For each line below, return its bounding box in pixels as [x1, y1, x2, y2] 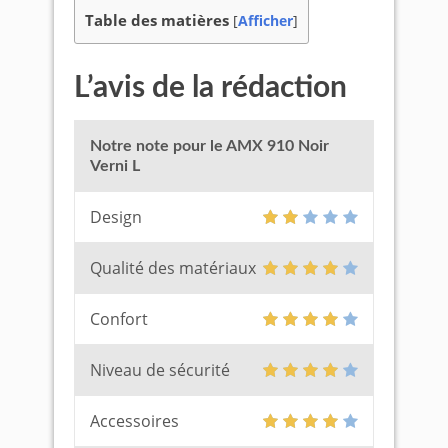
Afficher [238, 11, 293, 30]
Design [90, 206, 142, 228]
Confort [90, 308, 148, 330]
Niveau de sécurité [90, 359, 230, 381]
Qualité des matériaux [90, 257, 256, 279]
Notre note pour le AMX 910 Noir [90, 138, 329, 154]
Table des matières [85, 10, 229, 30]
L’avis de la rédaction [74, 73, 347, 103]
